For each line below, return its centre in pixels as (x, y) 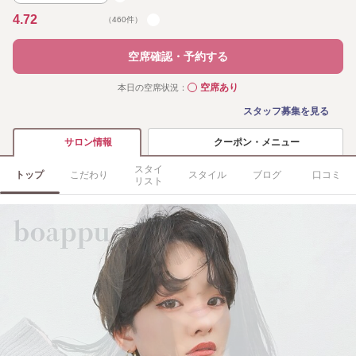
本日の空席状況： (153, 87)
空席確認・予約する (178, 56)
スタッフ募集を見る (286, 111)
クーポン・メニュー (257, 142)
